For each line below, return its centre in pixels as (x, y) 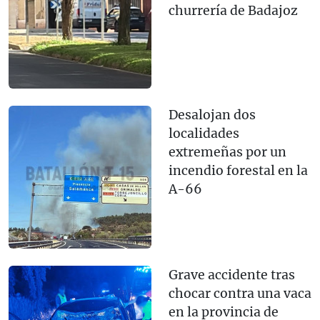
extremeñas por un (227, 152)
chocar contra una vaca (240, 293)
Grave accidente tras (232, 275)
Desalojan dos (212, 115)
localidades (204, 133)
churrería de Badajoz (233, 10)
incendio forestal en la (238, 170)
